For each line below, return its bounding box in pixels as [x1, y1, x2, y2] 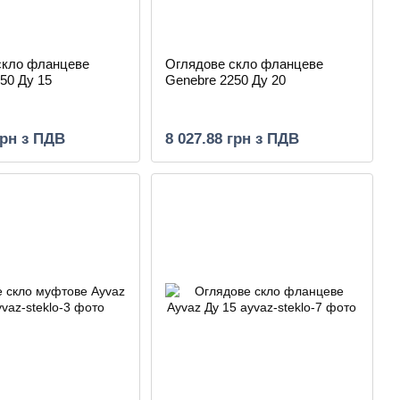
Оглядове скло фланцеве [164, 56, 323, 71]
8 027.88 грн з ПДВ [164, 130, 299, 147]
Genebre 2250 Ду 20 [164, 72, 286, 87]
